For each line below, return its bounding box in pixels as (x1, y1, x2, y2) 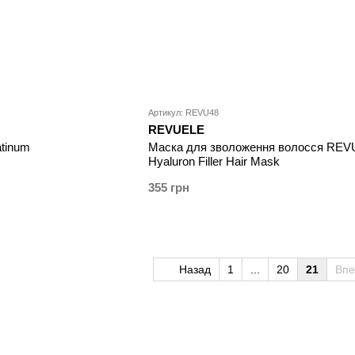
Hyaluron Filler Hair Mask (147, 155, 280, 169)
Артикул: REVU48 (147, 108, 219, 118)
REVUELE (147, 123, 204, 137)
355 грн (147, 181, 189, 195)
